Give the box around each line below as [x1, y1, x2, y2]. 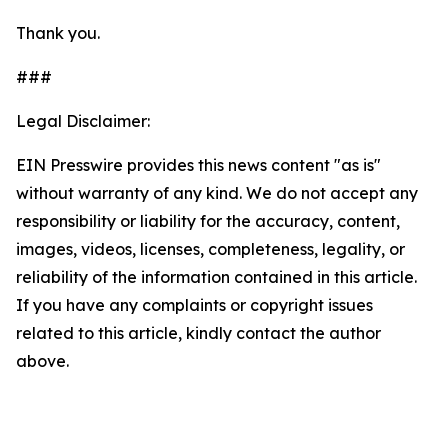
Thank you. [16, 23, 100, 43]
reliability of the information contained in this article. [16, 267, 417, 287]
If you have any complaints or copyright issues [16, 295, 373, 315]
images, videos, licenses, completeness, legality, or [16, 239, 405, 259]
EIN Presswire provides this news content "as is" [16, 155, 381, 175]
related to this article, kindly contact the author [16, 323, 381, 343]
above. [16, 351, 69, 371]
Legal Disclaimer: [16, 111, 150, 131]
